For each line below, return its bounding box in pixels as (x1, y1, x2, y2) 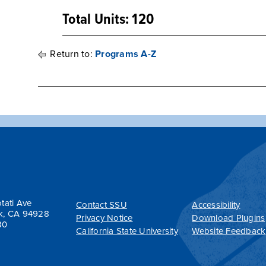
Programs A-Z (95, 48, 156, 60)
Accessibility (192, 199, 240, 210)
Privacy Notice (76, 213, 133, 223)
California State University (76, 226, 178, 236)
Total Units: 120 (62, 10, 154, 30)
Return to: (47, 48, 95, 60)
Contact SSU (76, 199, 127, 210)
